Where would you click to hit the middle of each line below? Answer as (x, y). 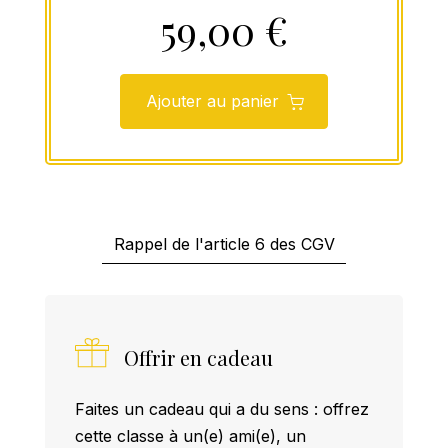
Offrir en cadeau (198, 358)
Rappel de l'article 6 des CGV (224, 244)
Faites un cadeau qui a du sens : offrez (222, 409)
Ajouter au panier (212, 101)
